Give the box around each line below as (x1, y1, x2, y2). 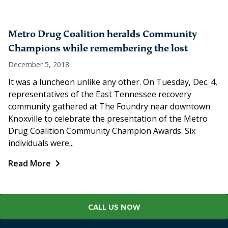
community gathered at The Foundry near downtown (8, 101, 210, 112)
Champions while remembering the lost (8, 42, 188, 54)
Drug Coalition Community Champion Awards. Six (8, 125, 195, 136)
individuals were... (8, 137, 74, 149)
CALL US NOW (88, 202, 140, 212)
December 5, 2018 (8, 60, 69, 69)
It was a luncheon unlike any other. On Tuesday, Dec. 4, (8, 76, 217, 88)
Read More (8, 158, 51, 169)
